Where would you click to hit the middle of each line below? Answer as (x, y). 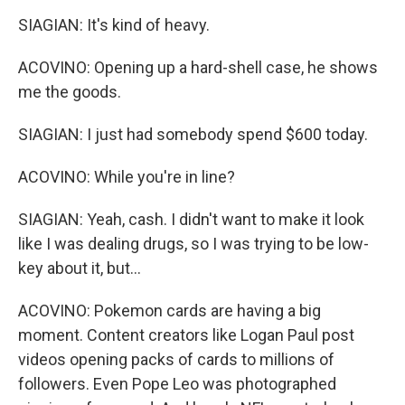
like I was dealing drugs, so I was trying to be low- (193, 244)
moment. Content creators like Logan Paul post (186, 335)
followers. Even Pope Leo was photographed (177, 384)
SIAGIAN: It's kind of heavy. (114, 25)
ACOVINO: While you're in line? (127, 177)
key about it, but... (80, 268)
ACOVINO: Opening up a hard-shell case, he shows (198, 67)
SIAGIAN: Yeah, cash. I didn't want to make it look (191, 219)
